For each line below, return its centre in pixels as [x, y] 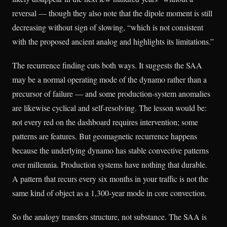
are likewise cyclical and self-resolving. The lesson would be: [109, 108]
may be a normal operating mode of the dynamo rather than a [109, 79]
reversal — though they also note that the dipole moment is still [112, 13]
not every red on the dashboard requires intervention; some [105, 122]
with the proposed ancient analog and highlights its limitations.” [113, 41]
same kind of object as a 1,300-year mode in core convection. [109, 193]
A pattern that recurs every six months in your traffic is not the [110, 179]
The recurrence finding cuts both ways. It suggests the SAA [107, 65]
